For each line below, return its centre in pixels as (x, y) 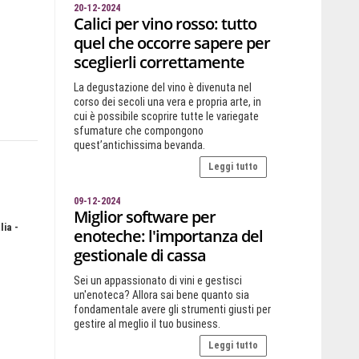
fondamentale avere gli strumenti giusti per (172, 309)
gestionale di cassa (139, 255)
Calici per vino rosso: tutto (165, 24)
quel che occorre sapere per (171, 43)
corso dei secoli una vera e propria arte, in (167, 102)
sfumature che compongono (138, 131)
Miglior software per (144, 217)
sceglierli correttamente (159, 62)
